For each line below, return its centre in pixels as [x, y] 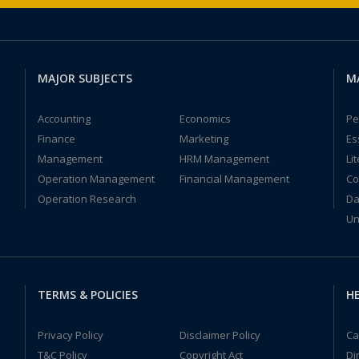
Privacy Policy [70, 335]
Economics [205, 119]
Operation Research [87, 199]
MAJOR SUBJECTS [85, 78]
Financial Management [234, 179]
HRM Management [224, 159]
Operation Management [96, 179]
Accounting [64, 119]
